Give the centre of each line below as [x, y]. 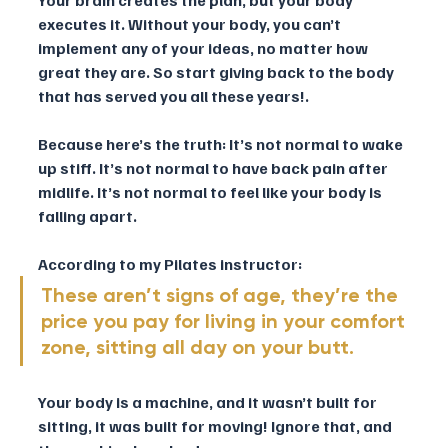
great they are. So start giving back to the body [217, 71]
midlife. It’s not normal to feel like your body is [211, 191]
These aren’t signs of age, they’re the [222, 294]
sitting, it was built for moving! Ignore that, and [216, 425]
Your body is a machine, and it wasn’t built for [209, 401]
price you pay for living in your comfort [225, 320]
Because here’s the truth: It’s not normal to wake [222, 143]
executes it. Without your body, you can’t [191, 23]
